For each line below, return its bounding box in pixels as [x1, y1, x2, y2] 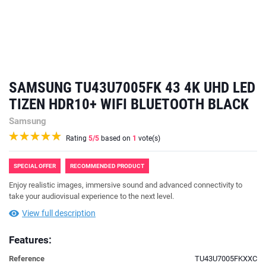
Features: [9, 234, 52, 246]
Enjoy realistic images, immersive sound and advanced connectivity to [9, 180, 242, 189]
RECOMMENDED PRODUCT [70, 163, 144, 169]
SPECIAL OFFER [14, 163, 56, 169]
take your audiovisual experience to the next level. [9, 192, 174, 201]
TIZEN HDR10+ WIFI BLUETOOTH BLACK [9, 96, 249, 113]
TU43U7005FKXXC [195, 254, 257, 263]
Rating [66, 134, 88, 142]
